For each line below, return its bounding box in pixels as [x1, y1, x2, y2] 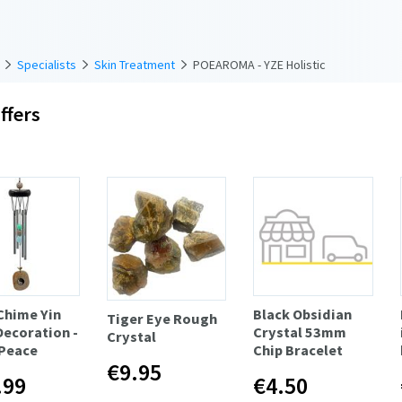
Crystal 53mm [253, 323, 347, 342]
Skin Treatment [94, 56, 175, 73]
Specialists [17, 56, 76, 73]
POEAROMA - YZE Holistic [193, 56, 326, 73]
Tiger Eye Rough [106, 309, 217, 328]
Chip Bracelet [253, 341, 344, 360]
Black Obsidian [253, 305, 353, 324]
